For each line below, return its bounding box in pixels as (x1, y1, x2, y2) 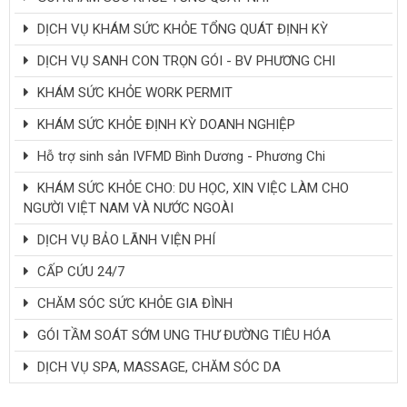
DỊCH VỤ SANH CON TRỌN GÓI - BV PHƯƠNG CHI (34, 52, 335, 69)
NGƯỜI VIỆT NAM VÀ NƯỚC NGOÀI (24, 199, 233, 216)
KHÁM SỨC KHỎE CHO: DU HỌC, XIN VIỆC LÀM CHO (34, 179, 349, 196)
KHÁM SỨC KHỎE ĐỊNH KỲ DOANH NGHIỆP (34, 115, 295, 133)
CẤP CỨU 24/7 (34, 263, 124, 280)
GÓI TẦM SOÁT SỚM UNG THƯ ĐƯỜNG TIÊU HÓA (34, 326, 331, 343)
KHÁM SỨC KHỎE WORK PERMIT (34, 84, 233, 101)
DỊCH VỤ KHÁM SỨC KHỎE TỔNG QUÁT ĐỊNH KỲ (34, 20, 328, 37)
